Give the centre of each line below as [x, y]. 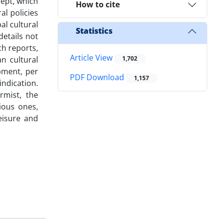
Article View [92, 57]
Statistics [94, 31]
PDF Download [98, 77]
